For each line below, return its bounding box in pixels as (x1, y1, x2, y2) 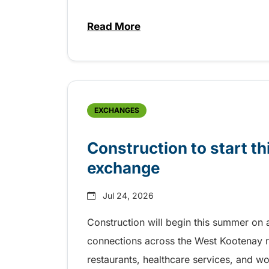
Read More (87, 20, 141, 32)
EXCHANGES (94, 106, 139, 115)
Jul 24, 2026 (103, 190, 154, 201)
